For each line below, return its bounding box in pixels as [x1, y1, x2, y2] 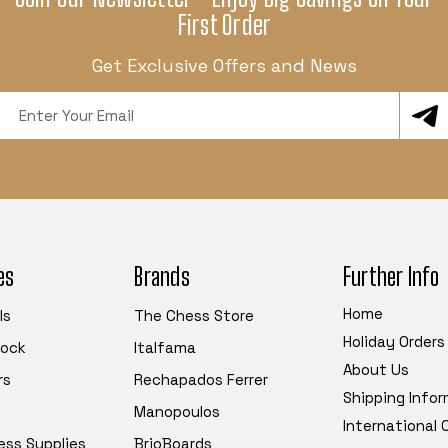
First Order [176, 9, 272, 42]
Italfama [134, 338, 197, 358]
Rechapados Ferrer [134, 370, 269, 390]
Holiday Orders [342, 332, 445, 352]
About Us [342, 360, 409, 380]
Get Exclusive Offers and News [91, 54, 357, 78]
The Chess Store [134, 306, 255, 326]
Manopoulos [134, 402, 221, 422]
